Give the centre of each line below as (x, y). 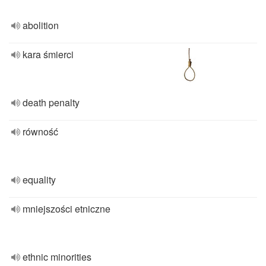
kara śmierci (48, 54)
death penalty (51, 102)
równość (40, 132)
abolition (41, 25)
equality (39, 180)
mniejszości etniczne (66, 209)
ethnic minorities (57, 257)
